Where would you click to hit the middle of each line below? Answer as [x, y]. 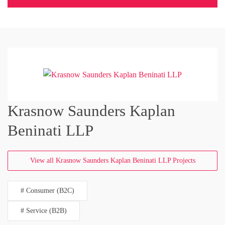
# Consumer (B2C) [47, 190]
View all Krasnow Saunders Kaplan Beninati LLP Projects [113, 160]
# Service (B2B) [44, 210]
